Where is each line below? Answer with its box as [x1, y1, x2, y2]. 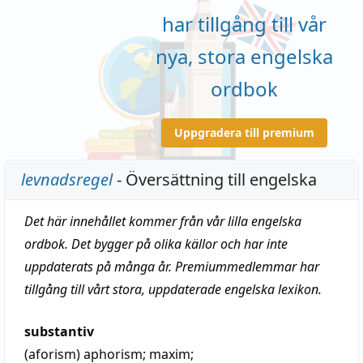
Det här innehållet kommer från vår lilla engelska [24, 212, 301, 230]
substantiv [24, 322, 94, 340]
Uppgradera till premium [173, 124, 314, 140]
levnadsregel [21, 169, 113, 190]
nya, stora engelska [155, 42, 333, 70]
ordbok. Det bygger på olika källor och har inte [24, 235, 288, 253]
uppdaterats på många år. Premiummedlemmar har [24, 258, 319, 275]
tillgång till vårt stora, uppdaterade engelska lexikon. [24, 280, 322, 298]
